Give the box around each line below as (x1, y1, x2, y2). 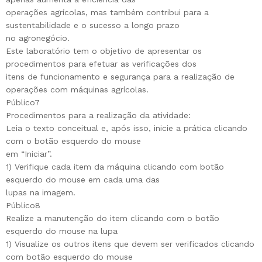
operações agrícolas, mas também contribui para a (6, 8, 209, 18)
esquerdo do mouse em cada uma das (6, 175, 160, 185)
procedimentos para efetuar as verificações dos (6, 59, 196, 69)
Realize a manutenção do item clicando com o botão (6, 213, 219, 223)
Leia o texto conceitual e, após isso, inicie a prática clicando (6, 123, 247, 133)
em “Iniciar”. (6, 149, 52, 159)
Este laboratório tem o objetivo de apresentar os (6, 46, 202, 56)
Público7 (6, 98, 40, 108)
